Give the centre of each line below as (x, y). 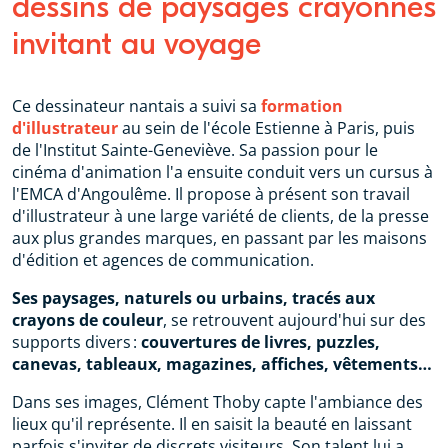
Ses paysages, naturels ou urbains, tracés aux (193, 298)
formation (302, 106)
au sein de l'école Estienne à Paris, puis (266, 128)
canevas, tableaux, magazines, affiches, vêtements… (222, 364)
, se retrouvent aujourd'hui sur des (294, 320)
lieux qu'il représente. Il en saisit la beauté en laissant (212, 424)
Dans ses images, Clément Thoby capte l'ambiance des (217, 402)
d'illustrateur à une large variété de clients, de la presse (220, 216)
